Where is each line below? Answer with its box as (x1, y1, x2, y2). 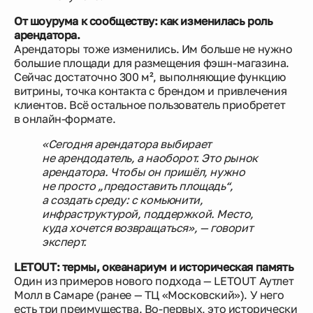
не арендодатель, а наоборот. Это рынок (42, 151, 258, 165)
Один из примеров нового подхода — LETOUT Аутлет (14, 274, 294, 288)
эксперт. (42, 235, 87, 249)
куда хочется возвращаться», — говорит (42, 221, 254, 235)
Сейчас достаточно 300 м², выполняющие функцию (14, 70, 286, 84)
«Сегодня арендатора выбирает (42, 137, 212, 151)
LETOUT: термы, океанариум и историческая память (14, 260, 294, 274)
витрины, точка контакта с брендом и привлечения (14, 84, 287, 98)
